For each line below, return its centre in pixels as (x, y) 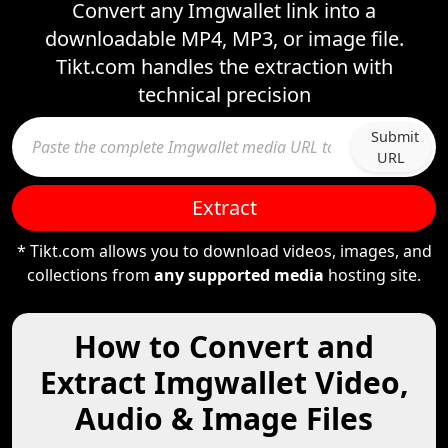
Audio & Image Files (224, 418)
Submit (395, 136)
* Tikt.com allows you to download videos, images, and (224, 251)
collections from (90, 275)
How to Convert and (224, 346)
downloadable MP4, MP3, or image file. (224, 38)
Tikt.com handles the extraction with (224, 66)
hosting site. (372, 275)
